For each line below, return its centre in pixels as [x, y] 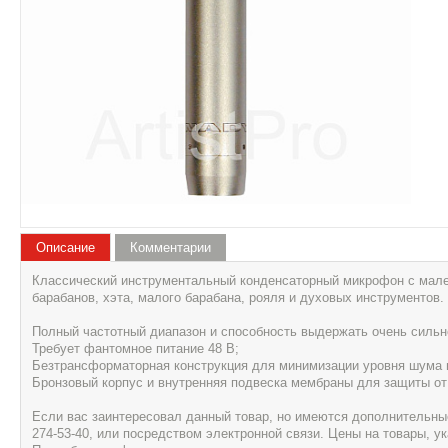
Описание [65, 247]
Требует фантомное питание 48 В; [135, 348]
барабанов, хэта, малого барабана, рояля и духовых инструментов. [237, 297]
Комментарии [170, 247]
